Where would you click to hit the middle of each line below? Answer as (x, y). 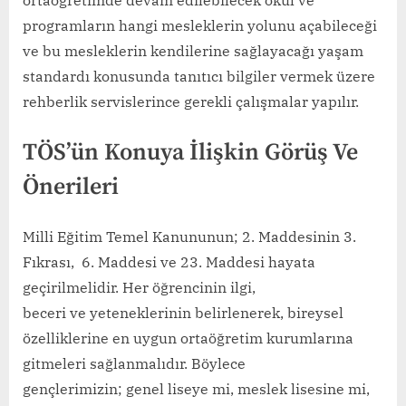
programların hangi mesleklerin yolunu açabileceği (200, 26)
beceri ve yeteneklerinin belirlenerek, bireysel (183, 312)
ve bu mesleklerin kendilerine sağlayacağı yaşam (193, 51)
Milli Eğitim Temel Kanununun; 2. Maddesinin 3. (189, 236)
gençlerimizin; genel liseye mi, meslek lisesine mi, (196, 388)
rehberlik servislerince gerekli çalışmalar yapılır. (191, 102)
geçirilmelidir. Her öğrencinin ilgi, (139, 287)
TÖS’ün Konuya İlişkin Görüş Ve (190, 153)
